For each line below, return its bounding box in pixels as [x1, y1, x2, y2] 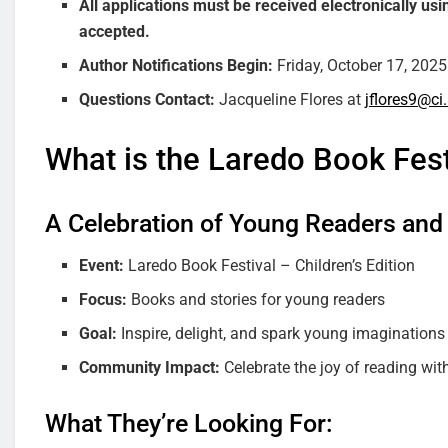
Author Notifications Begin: [79, 55, 274, 75]
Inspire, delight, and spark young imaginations [117, 324, 446, 344]
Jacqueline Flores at [215, 89, 366, 109]
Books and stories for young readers [127, 290, 386, 310]
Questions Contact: [79, 89, 216, 109]
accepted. [79, 21, 151, 41]
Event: [79, 256, 125, 276]
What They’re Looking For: [45, 409, 333, 439]
